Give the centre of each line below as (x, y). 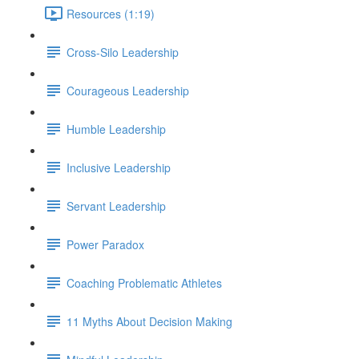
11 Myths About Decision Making (149, 321)
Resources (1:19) (111, 13)
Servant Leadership (116, 206)
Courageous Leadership (128, 90)
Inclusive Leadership (119, 167)
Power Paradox (105, 244)
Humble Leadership (116, 129)
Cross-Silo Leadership (123, 52)
